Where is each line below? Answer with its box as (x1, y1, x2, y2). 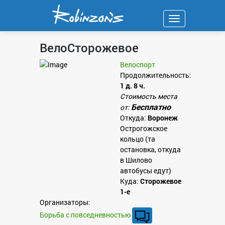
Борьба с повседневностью (40, 209, 131, 219)
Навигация (174, 15, 210, 25)
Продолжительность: (120, 70, 191, 80)
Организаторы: (40, 197, 90, 207)
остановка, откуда (120, 145, 181, 154)
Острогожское (120, 124, 167, 133)
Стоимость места (120, 91, 177, 101)
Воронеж (148, 113, 178, 123)
